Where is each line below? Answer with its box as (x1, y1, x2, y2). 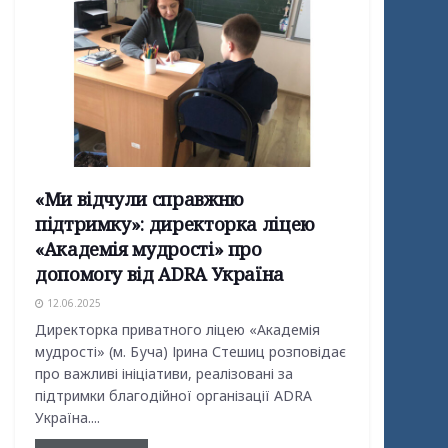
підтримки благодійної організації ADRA (35, 385, 312, 405)
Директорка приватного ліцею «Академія (35, 319, 320, 339)
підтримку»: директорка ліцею (35, 211, 315, 236)
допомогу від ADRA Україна (35, 261, 284, 286)
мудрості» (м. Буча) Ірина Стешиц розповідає (35, 341, 346, 361)
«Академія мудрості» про (35, 236, 262, 261)
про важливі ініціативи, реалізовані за (35, 363, 293, 383)
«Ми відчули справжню (35, 186, 244, 211)
